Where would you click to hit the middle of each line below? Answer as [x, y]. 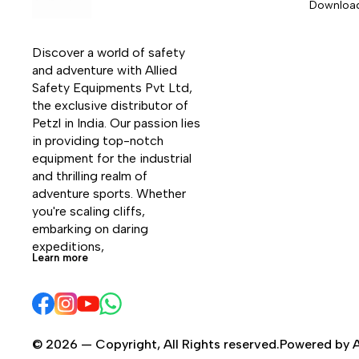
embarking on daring [92, 229]
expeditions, [70, 247]
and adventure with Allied [106, 71]
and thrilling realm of [91, 176]
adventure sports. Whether [111, 194]
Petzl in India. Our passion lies [118, 123]
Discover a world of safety [110, 53]
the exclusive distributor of [112, 106]
